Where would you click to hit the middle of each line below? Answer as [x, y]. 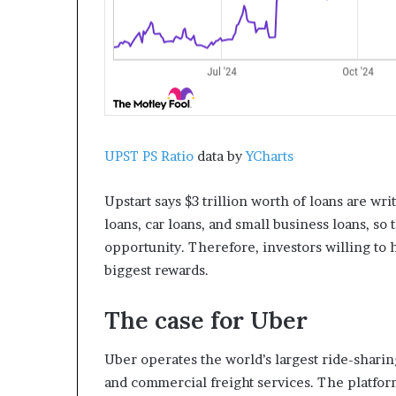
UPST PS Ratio [149, 156]
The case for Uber [206, 320]
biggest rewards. [156, 270]
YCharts [270, 156]
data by [220, 156]
